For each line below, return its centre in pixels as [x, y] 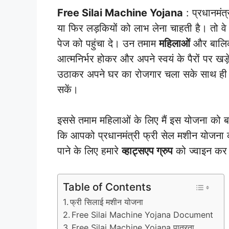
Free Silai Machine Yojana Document [143, 214]
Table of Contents [107, 187]
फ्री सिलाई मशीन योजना [107, 202]
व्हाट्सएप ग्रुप [147, 151]
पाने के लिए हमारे [89, 151]
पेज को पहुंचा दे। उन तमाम [108, 43]
